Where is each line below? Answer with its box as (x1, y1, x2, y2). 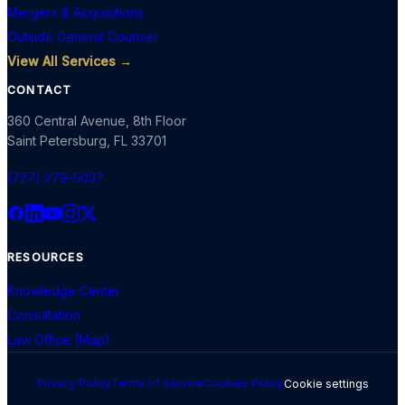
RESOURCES (7, 250, 84, 265)
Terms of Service (110, 376, 203, 391)
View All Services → (7, 53, 132, 70)
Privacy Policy (36, 376, 111, 391)
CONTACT (7, 83, 72, 98)
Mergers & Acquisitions (7, 5, 144, 21)
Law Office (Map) (7, 332, 110, 348)
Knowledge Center (7, 283, 120, 299)
